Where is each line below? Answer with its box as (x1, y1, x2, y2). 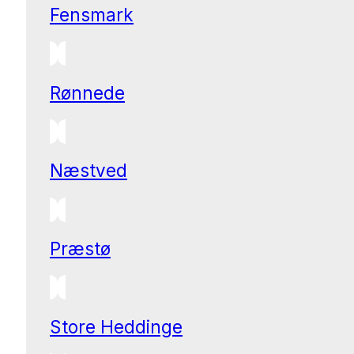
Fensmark (50, 3, 134, 25)
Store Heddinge (50, 315, 183, 337)
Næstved (50, 160, 127, 182)
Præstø (50, 238, 111, 260)
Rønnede (50, 81, 125, 104)
